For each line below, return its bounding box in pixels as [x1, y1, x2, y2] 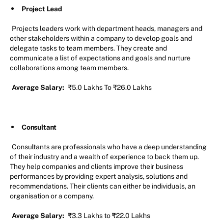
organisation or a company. [10, 192, 95, 200]
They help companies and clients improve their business [10, 162, 183, 170]
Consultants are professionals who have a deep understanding [12, 142, 207, 151]
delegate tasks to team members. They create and [10, 44, 167, 52]
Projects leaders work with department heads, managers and [12, 24, 202, 32]
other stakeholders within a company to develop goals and [10, 34, 192, 42]
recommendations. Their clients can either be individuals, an [10, 182, 195, 190]
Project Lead [22, 4, 62, 13]
